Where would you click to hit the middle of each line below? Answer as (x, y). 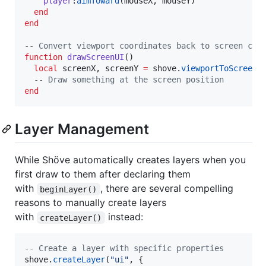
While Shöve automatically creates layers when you (130, 160)
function (43, 57)
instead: (124, 217)
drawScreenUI (96, 57)
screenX (79, 69)
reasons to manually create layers (91, 203)
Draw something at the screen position (134, 80)
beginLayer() (69, 189)
